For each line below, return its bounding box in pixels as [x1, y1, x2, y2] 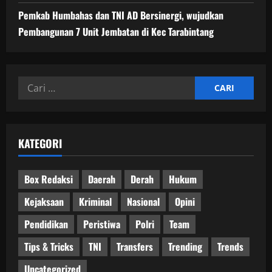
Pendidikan [24, 217, 68, 232]
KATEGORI [18, 135, 62, 151]
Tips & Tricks [24, 239, 73, 254]
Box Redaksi [24, 172, 73, 187]
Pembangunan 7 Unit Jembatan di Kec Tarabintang [18, 24, 214, 39]
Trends [217, 239, 243, 254]
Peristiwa [83, 217, 120, 232]
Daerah [88, 172, 115, 187]
